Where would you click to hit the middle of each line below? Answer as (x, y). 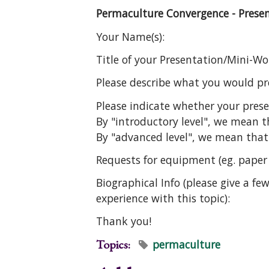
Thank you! (124, 221)
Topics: (114, 244)
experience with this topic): (163, 198)
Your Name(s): (130, 36)
